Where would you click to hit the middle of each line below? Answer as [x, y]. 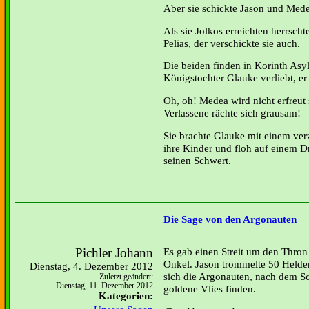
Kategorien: [126, 296]
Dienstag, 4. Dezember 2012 [91, 266]
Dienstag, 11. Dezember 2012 [104, 286]
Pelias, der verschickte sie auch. [232, 43]
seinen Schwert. [200, 160]
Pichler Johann [114, 253]
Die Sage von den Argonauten [230, 220]
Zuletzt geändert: [126, 277]
